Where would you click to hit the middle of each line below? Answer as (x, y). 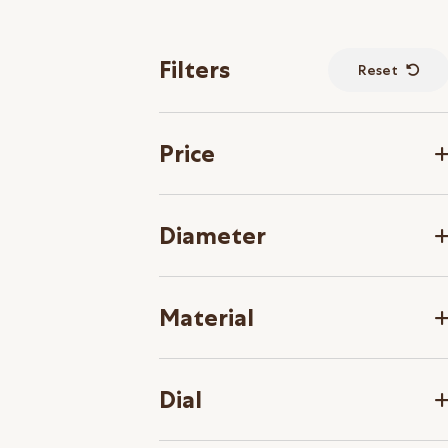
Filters (194, 69)
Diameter (212, 235)
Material (206, 317)
